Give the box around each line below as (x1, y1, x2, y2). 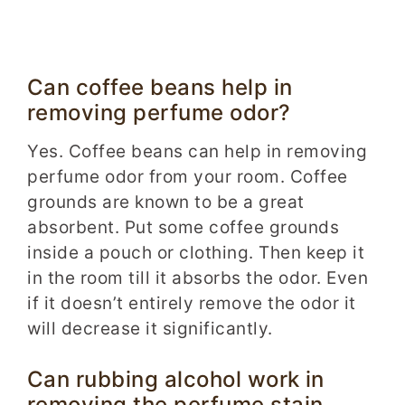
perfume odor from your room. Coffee (27, 165, 348, 187)
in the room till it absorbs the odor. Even (27, 267, 368, 288)
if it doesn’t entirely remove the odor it (27, 292, 356, 314)
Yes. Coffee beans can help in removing (27, 140, 367, 162)
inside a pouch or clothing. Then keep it (27, 241, 364, 263)
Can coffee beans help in (27, 74, 293, 101)
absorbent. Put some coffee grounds (27, 216, 339, 238)
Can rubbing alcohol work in (27, 366, 325, 393)
